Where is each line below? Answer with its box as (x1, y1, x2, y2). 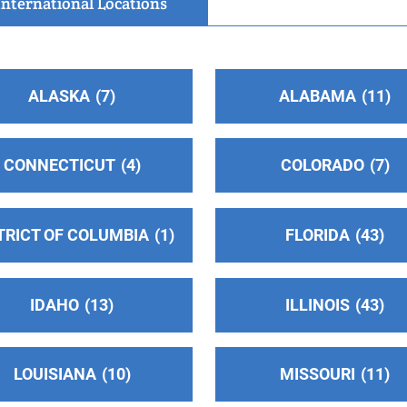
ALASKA (28, 85, 91, 105)
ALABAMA (279, 85, 357, 105)
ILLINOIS (285, 294, 351, 314)
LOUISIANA (13, 364, 96, 384)
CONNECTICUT (3, 155, 115, 175)
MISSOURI (280, 364, 356, 384)
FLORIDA (285, 224, 351, 244)
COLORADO (280, 155, 364, 175)
